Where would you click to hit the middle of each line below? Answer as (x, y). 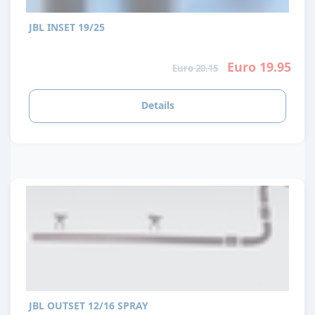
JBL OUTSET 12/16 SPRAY (89, 306)
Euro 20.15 (195, 69)
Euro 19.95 (259, 67)
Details (157, 105)
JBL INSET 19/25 (67, 27)
